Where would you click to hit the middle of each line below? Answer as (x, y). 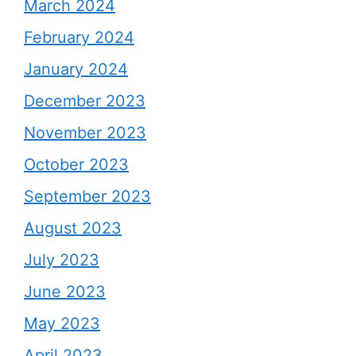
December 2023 (85, 101)
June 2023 (65, 292)
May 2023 (62, 323)
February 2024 (79, 37)
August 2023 (73, 228)
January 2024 (76, 69)
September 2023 (87, 196)
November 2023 (85, 133)
